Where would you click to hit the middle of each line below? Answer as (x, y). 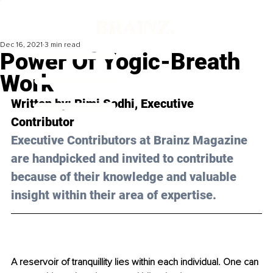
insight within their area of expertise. (114, 195)
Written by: (43, 104)
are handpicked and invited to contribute (124, 159)
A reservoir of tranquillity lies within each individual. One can (136, 262)
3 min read (62, 45)
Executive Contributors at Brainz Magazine (131, 140)
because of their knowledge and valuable (125, 177)
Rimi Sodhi (105, 104)
